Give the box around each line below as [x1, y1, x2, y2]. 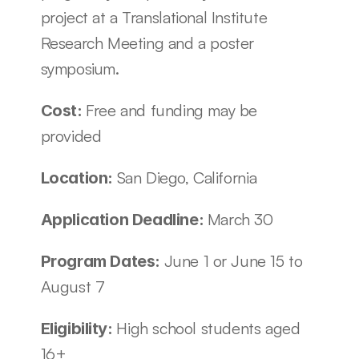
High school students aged [116, 318, 301, 338]
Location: [40, 168, 117, 188]
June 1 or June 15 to [163, 251, 303, 271]
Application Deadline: [40, 210, 208, 229]
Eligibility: [40, 319, 117, 338]
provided [40, 126, 106, 146]
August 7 [40, 276, 105, 296]
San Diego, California [116, 167, 257, 188]
